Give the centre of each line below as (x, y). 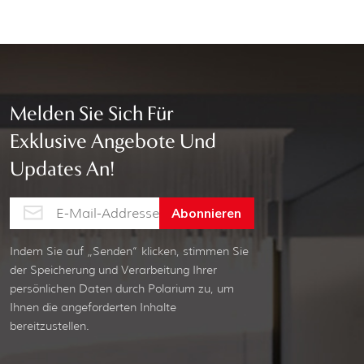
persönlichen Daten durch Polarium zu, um (122, 289)
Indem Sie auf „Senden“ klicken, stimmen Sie (130, 251)
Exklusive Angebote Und (113, 143)
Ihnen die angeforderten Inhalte (93, 308)
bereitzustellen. (50, 326)
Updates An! (63, 170)
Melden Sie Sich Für (92, 115)
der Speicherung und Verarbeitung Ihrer (114, 270)
